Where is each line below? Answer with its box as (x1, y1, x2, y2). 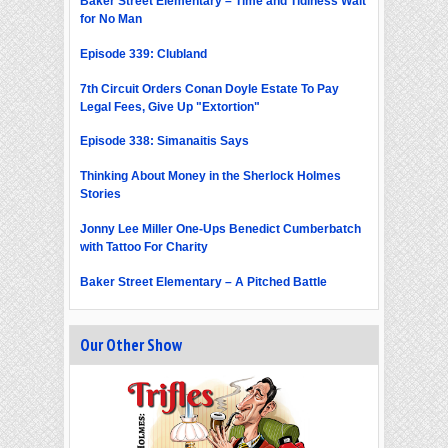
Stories (80, 187, 121, 202)
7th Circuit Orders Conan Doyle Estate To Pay (80, 81, 339, 96)
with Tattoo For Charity (80, 239, 208, 254)
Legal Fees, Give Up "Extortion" (80, 99, 260, 114)
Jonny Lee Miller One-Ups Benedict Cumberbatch (80, 221, 361, 236)
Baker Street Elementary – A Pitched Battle (80, 274, 327, 289)
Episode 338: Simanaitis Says (80, 134, 249, 149)
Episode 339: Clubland (80, 46, 207, 61)
